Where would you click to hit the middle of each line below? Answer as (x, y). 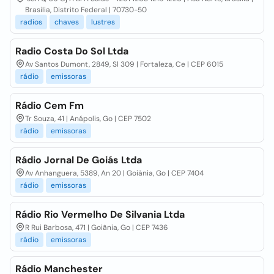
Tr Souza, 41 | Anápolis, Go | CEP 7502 (88, 119)
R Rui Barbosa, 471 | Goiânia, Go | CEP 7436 (97, 228)
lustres (103, 22)
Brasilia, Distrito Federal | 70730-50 (86, 10)
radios (31, 22)
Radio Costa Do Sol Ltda (72, 51)
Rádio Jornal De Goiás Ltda (79, 160)
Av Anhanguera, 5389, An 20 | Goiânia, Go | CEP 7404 (114, 173)
